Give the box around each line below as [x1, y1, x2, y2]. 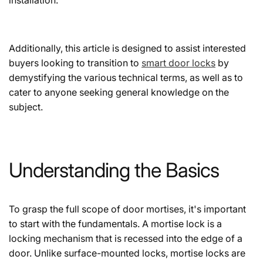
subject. [9, 100, 43, 113]
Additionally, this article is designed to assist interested [9, 42, 246, 54]
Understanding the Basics [9, 157, 219, 182]
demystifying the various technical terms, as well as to [9, 71, 243, 83]
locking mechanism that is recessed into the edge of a [9, 232, 242, 244]
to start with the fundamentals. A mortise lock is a [9, 217, 222, 230]
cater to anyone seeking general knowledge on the [9, 86, 229, 98]
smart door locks [141, 56, 215, 69]
